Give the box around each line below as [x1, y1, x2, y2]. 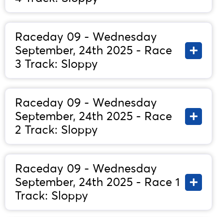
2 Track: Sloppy [15, 123, 98, 137]
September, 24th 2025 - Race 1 [15, 175, 180, 189]
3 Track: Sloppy [15, 57, 98, 71]
